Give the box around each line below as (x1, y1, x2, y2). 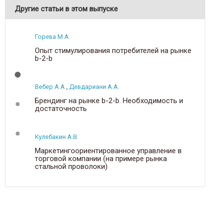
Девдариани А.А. (69, 83, 119, 90)
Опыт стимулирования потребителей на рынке (35, 46, 192, 55)
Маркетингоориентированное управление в (35, 146, 182, 155)
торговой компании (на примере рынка (35, 154, 167, 163)
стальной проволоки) (35, 162, 108, 171)
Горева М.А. (35, 33, 70, 40)
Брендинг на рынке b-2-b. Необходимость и (35, 96, 183, 105)
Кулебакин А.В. (35, 133, 79, 140)
